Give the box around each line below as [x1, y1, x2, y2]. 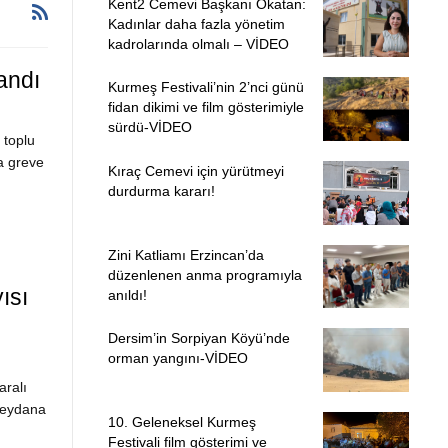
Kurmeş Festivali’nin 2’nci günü [107, 79, 304, 96]
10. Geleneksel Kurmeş [107, 413, 256, 430]
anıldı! [107, 286, 147, 303]
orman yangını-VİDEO [107, 350, 248, 367]
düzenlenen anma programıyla [107, 266, 302, 283]
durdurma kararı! [107, 182, 215, 199]
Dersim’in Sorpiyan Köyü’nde [107, 330, 290, 347]
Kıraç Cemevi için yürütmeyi [107, 162, 284, 179]
